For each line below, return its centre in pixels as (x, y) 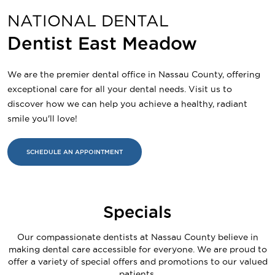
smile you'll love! (42, 118)
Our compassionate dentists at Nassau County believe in (137, 237)
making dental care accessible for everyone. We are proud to (137, 249)
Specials (137, 211)
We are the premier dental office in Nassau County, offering (134, 74)
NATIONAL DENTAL (88, 20)
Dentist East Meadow (102, 43)
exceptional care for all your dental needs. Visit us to (120, 89)
